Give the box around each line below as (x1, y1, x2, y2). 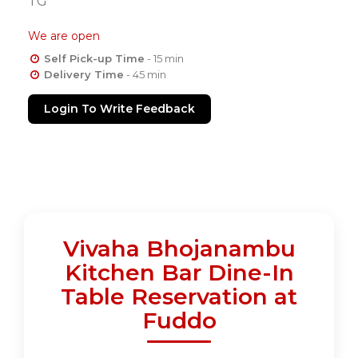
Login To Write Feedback (44, 101, 195, 117)
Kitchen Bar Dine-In (64, 259, 294, 287)
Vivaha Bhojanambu (62, 235, 296, 263)
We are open (28, 29, 100, 44)
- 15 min (144, 52, 184, 66)
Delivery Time (43, 68, 124, 82)
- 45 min (123, 68, 166, 82)
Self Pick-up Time (43, 52, 145, 66)
